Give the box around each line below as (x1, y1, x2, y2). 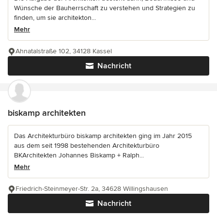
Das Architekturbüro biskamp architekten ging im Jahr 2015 (14, 132, 192, 140)
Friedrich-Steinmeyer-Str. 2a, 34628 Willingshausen (15, 185, 168, 193)
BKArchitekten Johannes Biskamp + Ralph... (14, 151, 144, 160)
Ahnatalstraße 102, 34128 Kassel (15, 47, 112, 56)
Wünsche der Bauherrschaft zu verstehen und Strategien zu (14, 4, 195, 13)
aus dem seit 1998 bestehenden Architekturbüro (14, 141, 159, 150)
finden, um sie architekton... (14, 14, 96, 22)
